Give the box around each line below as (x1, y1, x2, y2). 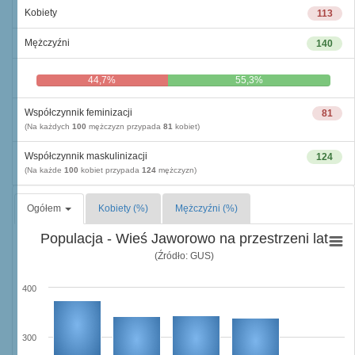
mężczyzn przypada (86, 122, 163, 131)
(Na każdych (25, 122, 72, 131)
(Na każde (25, 166, 64, 174)
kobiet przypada (78, 166, 142, 174)
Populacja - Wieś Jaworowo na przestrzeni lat (40, 231, 328, 246)
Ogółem (27, 203, 63, 214)
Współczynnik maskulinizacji (25, 151, 147, 162)
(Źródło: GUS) (154, 250, 214, 261)
